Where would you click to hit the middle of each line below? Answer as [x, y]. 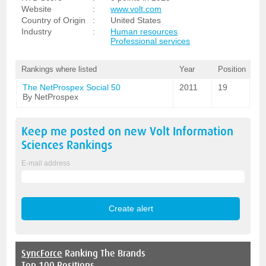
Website [37, 9]
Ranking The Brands [104, 253]
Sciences [43, 145]
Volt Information [192, 132]
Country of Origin [54, 20]
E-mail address [46, 163]
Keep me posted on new [86, 132]
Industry [37, 31]
